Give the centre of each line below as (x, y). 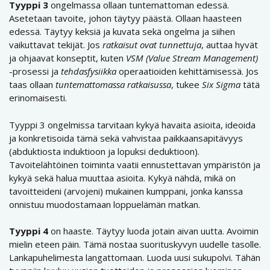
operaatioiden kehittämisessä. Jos (187, 71)
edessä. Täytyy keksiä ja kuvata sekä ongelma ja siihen (122, 32)
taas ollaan (32, 85)
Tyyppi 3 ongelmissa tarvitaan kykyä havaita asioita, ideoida (132, 124)
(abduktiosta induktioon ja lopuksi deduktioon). (104, 151)
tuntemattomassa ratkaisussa (113, 85)
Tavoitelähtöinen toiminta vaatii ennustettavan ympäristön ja (135, 164)
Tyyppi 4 (30, 231)
